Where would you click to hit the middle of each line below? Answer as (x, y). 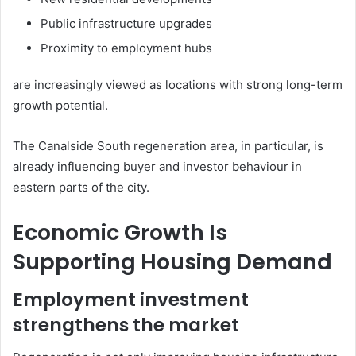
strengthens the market (126, 325)
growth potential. (60, 105)
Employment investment (131, 300)
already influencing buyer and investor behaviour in (157, 166)
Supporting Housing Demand (172, 261)
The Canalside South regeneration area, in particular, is (168, 145)
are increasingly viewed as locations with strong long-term (178, 84)
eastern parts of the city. (81, 187)
